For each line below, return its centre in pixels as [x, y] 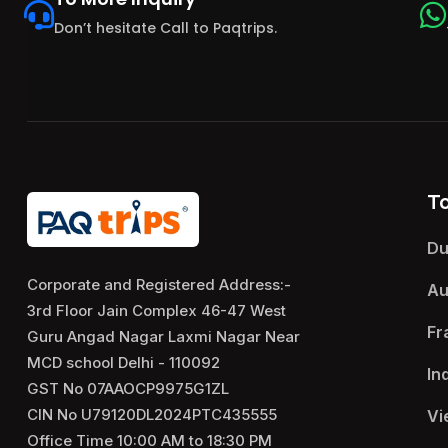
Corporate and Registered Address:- [159, 284]
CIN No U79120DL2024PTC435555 [152, 414]
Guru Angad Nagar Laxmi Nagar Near [163, 336]
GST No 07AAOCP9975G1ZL [128, 388]
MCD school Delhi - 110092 [123, 362]
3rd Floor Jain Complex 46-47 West [156, 310]
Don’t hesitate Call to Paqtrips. [165, 28]
